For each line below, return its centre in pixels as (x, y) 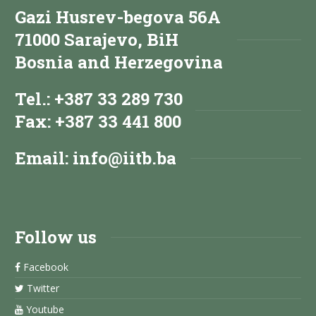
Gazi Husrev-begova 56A (118, 17)
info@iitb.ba (124, 158)
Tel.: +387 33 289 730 (99, 98)
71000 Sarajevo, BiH (97, 39)
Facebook (44, 267)
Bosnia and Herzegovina (119, 62)
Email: (44, 158)
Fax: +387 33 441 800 (98, 121)
